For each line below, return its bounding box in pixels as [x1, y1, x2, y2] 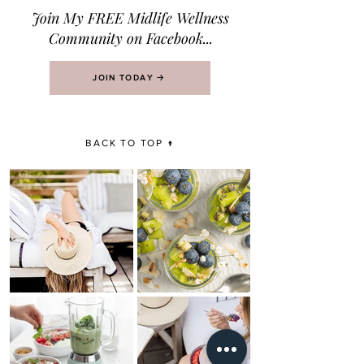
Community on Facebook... [48, 28, 213, 48]
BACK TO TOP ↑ [85, 137, 175, 149]
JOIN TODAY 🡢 [93, 72, 164, 82]
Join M [32, 8, 76, 28]
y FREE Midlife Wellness [76, 8, 229, 28]
